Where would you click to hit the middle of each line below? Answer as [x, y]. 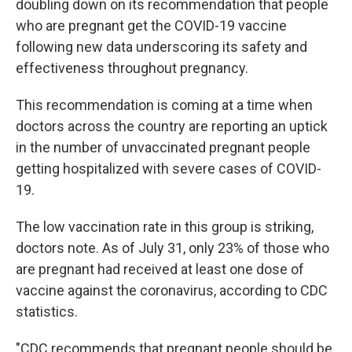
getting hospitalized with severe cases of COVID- [169, 169]
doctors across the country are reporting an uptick [172, 126]
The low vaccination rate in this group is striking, [165, 227]
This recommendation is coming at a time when [164, 105]
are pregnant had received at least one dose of [160, 269]
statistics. [47, 312]
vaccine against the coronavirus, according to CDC [172, 290]
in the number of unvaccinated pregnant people [163, 147]
